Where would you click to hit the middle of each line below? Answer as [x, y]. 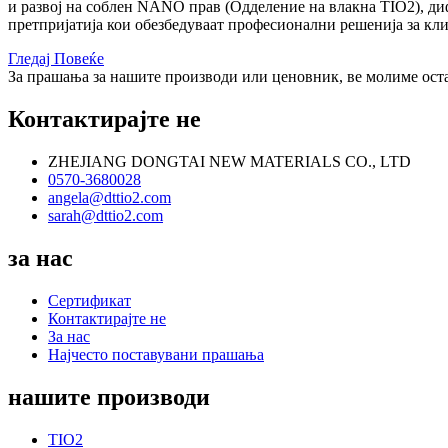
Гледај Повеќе [56, 59]
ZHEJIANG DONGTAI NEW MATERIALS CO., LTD [229, 161]
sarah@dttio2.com [105, 215]
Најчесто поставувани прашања [156, 354]
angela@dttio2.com [109, 197]
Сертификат [89, 300]
